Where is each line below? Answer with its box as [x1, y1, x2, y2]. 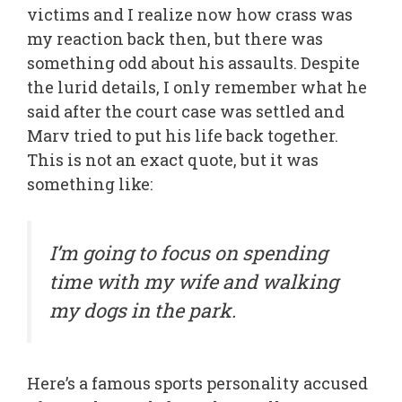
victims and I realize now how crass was [27, 3, 353, 25]
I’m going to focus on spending [49, 239, 328, 266]
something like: [27, 172, 153, 195]
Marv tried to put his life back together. [27, 124, 338, 146]
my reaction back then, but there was [27, 27, 323, 49]
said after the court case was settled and [27, 100, 345, 122]
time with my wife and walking [49, 267, 338, 294]
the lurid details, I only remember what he [27, 75, 367, 98]
